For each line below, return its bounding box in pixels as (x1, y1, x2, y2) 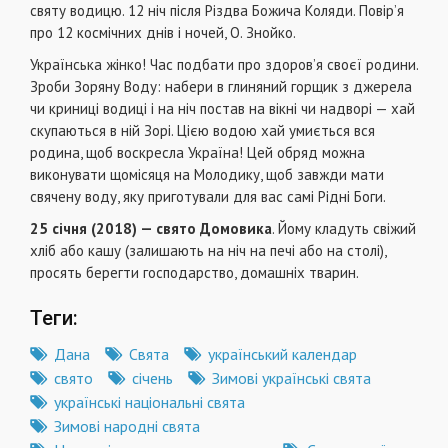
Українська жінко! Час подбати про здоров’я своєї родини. (30, 55, 418, 75)
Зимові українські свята (212, 368, 371, 389)
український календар (208, 344, 357, 365)
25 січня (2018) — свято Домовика (30, 219, 272, 239)
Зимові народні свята (54, 416, 200, 437)
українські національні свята (54, 392, 245, 413)
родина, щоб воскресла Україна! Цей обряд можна (30, 143, 365, 163)
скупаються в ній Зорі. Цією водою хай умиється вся (30, 121, 375, 141)
